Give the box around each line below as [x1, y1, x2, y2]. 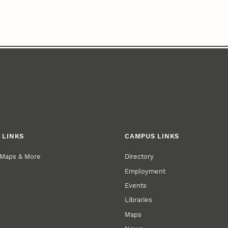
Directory [125, 153, 154, 161]
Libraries [125, 196, 153, 204]
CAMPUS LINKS [125, 132, 180, 140]
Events [125, 181, 147, 189]
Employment [125, 167, 166, 175]
